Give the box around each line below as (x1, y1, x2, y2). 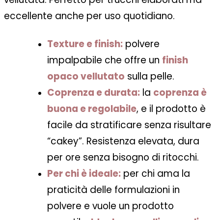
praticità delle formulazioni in (47, 183, 180, 197)
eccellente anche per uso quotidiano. (4, 9, 175, 23)
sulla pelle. (125, 70, 177, 83)
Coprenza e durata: (47, 86, 140, 100)
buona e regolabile (47, 102, 137, 116)
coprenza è (153, 86, 207, 100)
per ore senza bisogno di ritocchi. (47, 151, 201, 165)
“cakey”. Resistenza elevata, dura (47, 135, 199, 148)
